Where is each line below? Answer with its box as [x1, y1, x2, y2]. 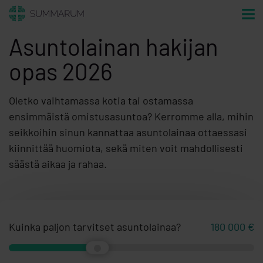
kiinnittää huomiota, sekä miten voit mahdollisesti [9, 141, 243, 154]
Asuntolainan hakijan [9, 32, 218, 60]
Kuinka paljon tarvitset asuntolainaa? [9, 220, 181, 233]
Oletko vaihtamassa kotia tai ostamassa [9, 94, 193, 107]
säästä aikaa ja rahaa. [9, 157, 107, 170]
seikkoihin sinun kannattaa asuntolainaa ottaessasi [9, 126, 247, 139]
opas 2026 [9, 57, 113, 85]
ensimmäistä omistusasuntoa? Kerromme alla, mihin [9, 110, 254, 123]
